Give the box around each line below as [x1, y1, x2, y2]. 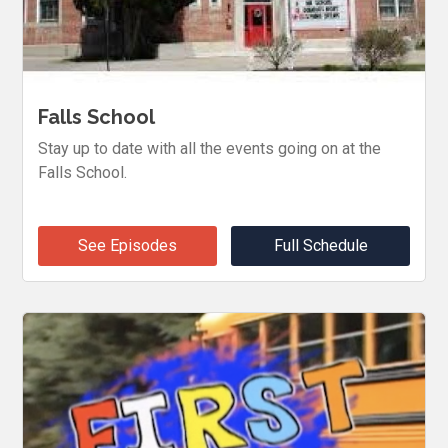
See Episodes [77, 235, 177, 255]
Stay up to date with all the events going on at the [38, 138, 382, 158]
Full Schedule [273, 235, 368, 255]
